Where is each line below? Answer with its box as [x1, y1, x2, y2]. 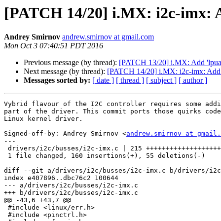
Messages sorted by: [24, 76, 90, 85]
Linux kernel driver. [4, 115, 83, 123]
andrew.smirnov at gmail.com [62, 33, 154, 41]
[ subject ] [146, 76, 177, 85]
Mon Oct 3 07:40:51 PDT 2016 [4, 41, 103, 50]
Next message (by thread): [24, 67, 107, 76]
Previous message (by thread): [24, 58, 119, 67]
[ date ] [92, 76, 114, 85]
